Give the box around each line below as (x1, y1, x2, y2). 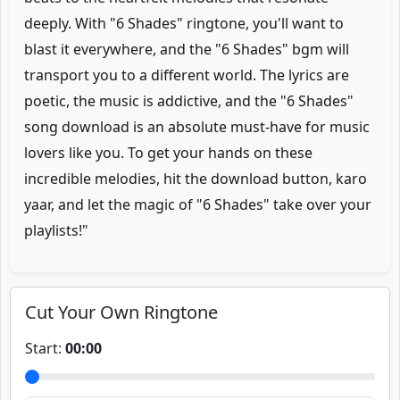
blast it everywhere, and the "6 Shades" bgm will (24, 39, 349, 59)
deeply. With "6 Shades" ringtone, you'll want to (24, 13, 344, 33)
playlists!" (24, 221, 88, 240)
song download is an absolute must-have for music (24, 117, 370, 137)
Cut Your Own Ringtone (25, 300, 218, 324)
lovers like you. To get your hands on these (24, 143, 312, 162)
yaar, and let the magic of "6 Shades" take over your (24, 195, 371, 214)
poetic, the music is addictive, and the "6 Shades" (24, 91, 354, 111)
